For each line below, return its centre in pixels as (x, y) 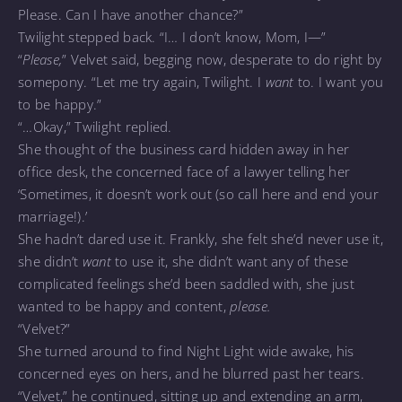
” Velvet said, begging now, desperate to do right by (222, 59)
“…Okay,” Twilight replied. (95, 126)
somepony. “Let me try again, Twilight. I (142, 81)
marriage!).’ (55, 216)
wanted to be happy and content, (124, 306)
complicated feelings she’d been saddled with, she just (186, 283)
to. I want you (339, 81)
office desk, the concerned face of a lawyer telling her (184, 171)
